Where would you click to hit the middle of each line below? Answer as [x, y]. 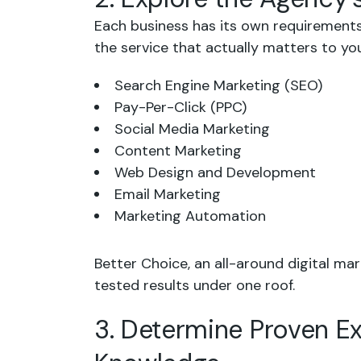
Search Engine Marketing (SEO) [218, 85]
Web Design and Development [215, 172]
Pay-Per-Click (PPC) [180, 107]
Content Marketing [178, 150]
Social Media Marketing [192, 129]
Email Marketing [168, 194]
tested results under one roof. [195, 285]
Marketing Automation [190, 216]
